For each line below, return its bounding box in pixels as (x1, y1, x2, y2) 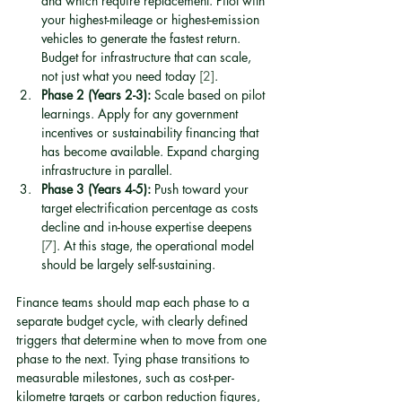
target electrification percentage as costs (41, 199, 262, 216)
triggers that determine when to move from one (16, 331, 270, 348)
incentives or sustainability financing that (41, 124, 262, 141)
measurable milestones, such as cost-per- (16, 369, 234, 386)
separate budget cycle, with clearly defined (16, 312, 251, 329)
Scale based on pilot (151, 86, 268, 103)
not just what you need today (41, 67, 199, 84)
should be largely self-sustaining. (41, 256, 215, 273)
